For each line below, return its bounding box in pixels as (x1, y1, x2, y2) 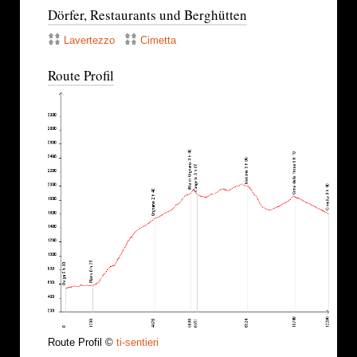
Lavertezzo (64, 34, 115, 47)
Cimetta (140, 34, 176, 47)
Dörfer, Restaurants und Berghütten (48, 6, 247, 25)
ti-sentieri (116, 336, 159, 349)
